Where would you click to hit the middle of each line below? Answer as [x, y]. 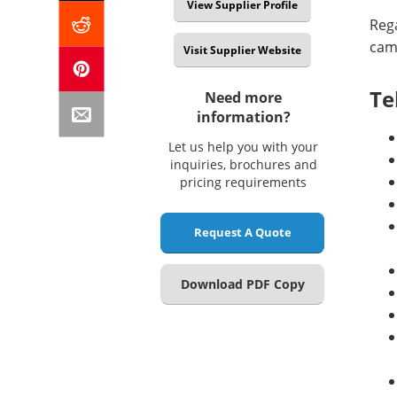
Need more [243, 98]
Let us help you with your [243, 147]
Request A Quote [242, 233]
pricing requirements [243, 183]
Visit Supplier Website [242, 51]
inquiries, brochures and [243, 165]
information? [243, 117]
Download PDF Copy [242, 284]
